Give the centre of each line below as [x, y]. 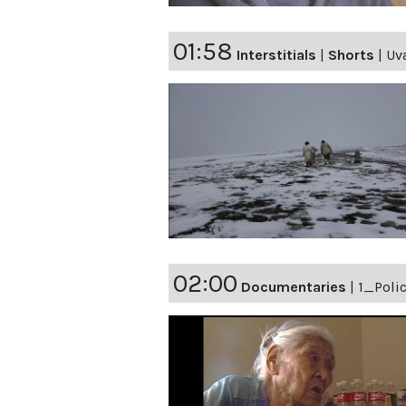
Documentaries [294, 287]
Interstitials [276, 55]
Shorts [351, 55]
